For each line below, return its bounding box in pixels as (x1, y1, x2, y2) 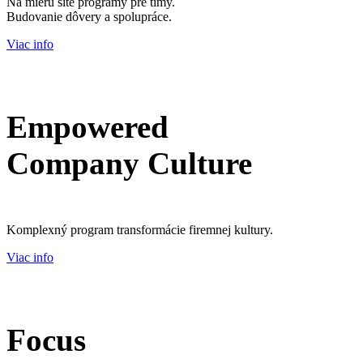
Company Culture (6, 145, 252, 181)
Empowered (6, 109, 169, 144)
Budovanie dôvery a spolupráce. (6, 9, 172, 23)
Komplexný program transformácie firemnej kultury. (6, 223, 273, 237)
